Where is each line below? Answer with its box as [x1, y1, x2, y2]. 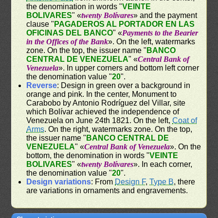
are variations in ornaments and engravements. [26, 186, 188, 195]
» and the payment [133, 11, 198, 19]
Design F [115, 177, 146, 186]
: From [91, 177, 115, 186]
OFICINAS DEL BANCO [26, 28, 113, 37]
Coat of [172, 116, 198, 125]
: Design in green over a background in [57, 81, 191, 90]
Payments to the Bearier [122, 28, 199, 37]
